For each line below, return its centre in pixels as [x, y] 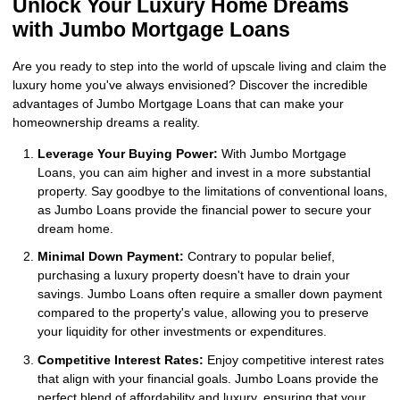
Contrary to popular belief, [259, 257]
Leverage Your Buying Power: [128, 153]
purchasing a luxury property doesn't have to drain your [194, 275]
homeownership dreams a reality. [106, 122]
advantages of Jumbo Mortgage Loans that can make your [178, 103]
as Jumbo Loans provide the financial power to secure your [204, 209]
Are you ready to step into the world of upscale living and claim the [200, 66]
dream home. [75, 228]
